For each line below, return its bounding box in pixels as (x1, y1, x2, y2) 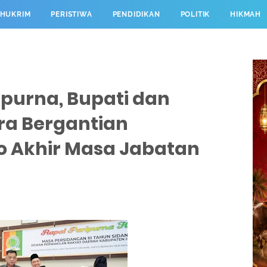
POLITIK (180, 10, 210, 18)
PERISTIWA (51, 10, 92, 18)
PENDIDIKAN (112, 10, 160, 18)
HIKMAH (230, 10, 261, 18)
